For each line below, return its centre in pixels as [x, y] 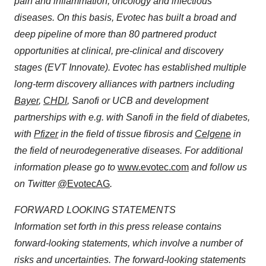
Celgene [213, 134]
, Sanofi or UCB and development [138, 101]
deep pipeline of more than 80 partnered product [115, 34]
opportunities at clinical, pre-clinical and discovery [119, 51]
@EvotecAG [84, 184]
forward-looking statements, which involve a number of [128, 243]
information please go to [66, 167]
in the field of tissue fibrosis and [126, 134]
